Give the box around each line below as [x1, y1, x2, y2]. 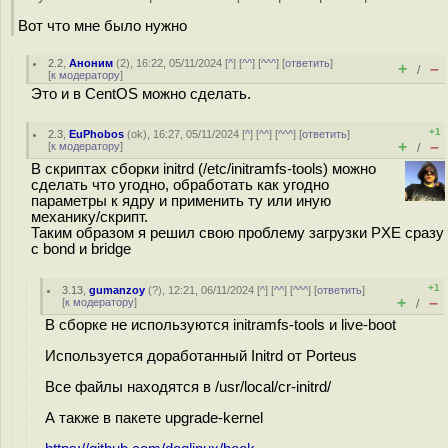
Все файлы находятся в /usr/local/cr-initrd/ [45, 378, 331, 395]
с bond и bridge [31, 241, 131, 257]
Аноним [69, 57, 114, 69]
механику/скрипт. [31, 209, 148, 225]
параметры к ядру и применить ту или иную [31, 193, 331, 209]
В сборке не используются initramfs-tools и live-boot [45, 317, 396, 333]
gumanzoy [89, 284, 146, 296]
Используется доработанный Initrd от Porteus [45, 347, 357, 364]
